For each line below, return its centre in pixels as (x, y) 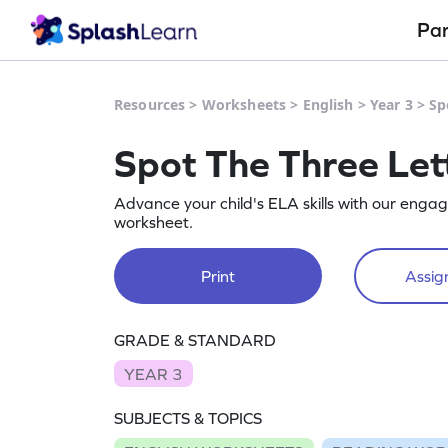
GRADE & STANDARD (195, 340)
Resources (150, 104)
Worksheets (244, 104)
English (328, 104)
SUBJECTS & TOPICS (188, 418)
